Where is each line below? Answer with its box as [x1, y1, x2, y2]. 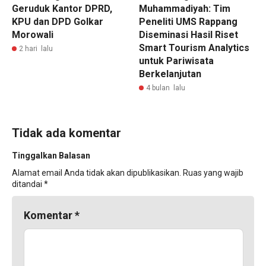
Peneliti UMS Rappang [139, 15, 237, 27]
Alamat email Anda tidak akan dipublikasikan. [12, 167, 181, 178]
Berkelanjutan [139, 68, 201, 80]
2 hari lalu [19, 44, 53, 53]
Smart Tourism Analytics [139, 42, 249, 53]
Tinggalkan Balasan [12, 150, 90, 160]
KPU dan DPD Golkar [12, 15, 103, 27]
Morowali [12, 28, 53, 40]
